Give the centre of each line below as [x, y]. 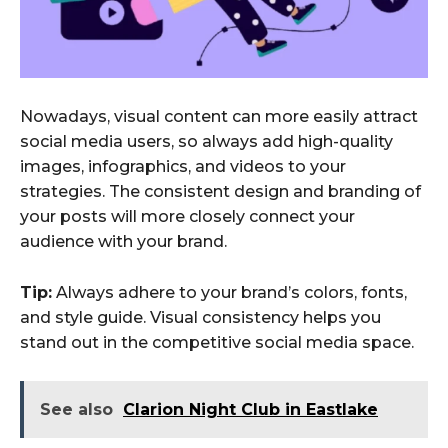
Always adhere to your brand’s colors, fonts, [229, 292]
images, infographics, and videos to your [183, 166]
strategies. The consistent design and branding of [220, 191]
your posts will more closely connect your [187, 216]
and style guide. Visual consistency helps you [200, 317]
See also [76, 409]
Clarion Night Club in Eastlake [250, 409]
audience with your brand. [123, 241]
